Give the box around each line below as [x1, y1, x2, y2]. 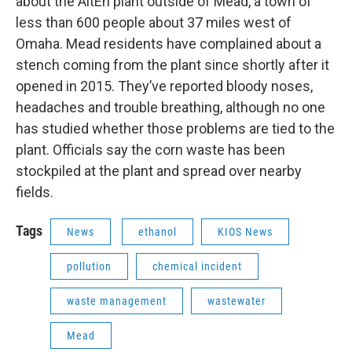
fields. [16, 184, 57, 201]
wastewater [207, 295, 266, 308]
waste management [67, 295, 167, 308]
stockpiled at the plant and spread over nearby [16, 163, 302, 180]
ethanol [138, 225, 177, 239]
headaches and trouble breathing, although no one [16, 99, 325, 116]
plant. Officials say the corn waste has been [16, 141, 285, 159]
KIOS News [218, 225, 273, 239]
